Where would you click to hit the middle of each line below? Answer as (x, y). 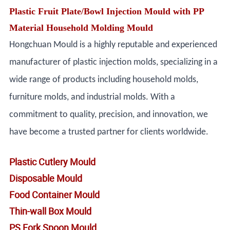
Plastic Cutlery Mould (53, 162)
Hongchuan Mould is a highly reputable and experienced (113, 45)
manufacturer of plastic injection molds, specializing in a (114, 63)
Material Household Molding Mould (81, 28)
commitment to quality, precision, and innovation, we (109, 115)
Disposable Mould (46, 178)
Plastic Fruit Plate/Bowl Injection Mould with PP (107, 12)
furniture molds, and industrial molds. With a (92, 98)
